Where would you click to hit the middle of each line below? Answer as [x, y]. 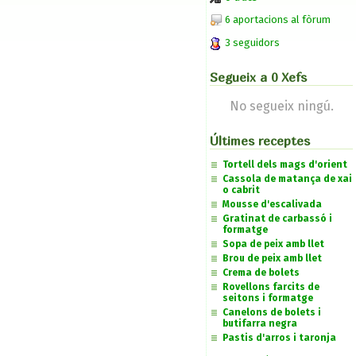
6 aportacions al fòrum [278, 19]
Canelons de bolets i [272, 312]
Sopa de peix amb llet [273, 244]
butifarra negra [260, 323]
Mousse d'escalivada [272, 204]
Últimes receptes [260, 140]
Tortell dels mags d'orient [285, 164]
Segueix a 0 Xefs [258, 77]
